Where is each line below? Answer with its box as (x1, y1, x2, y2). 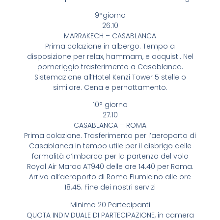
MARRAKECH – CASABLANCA (64, 30, 156, 41)
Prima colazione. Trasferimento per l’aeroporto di (24, 131, 196, 141)
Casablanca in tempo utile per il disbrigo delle (28, 141, 192, 151)
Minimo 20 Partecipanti (70, 199, 150, 210)
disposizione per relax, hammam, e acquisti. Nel (27, 51, 193, 61)
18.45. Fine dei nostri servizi (64, 182, 156, 192)
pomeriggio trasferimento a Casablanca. (37, 61, 183, 72)
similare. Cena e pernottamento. (53, 82, 167, 92)
